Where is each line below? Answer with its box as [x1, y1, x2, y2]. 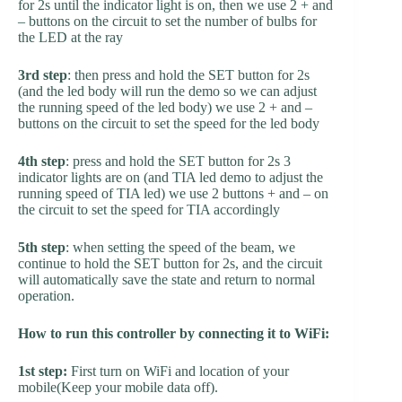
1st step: [18, 363, 67, 380]
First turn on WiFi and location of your [67, 363, 289, 380]
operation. [18, 288, 74, 304]
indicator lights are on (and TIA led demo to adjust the [18, 170, 323, 186]
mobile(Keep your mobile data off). [18, 380, 218, 396]
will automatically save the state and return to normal [18, 272, 315, 288]
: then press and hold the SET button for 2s [67, 67, 313, 83]
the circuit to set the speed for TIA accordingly [18, 202, 280, 218]
